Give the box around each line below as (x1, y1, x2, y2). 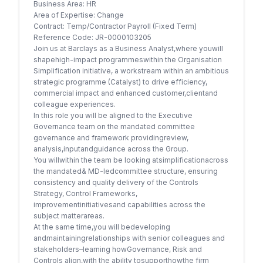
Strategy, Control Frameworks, (33, 189, 137, 198)
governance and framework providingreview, (33, 133, 188, 142)
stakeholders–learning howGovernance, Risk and (33, 245, 202, 254)
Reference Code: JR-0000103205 (33, 33, 151, 42)
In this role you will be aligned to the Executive (33, 111, 193, 120)
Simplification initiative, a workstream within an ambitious (33, 66, 229, 75)
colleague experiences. (33, 100, 116, 109)
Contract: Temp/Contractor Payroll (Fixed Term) (33, 22, 197, 31)
